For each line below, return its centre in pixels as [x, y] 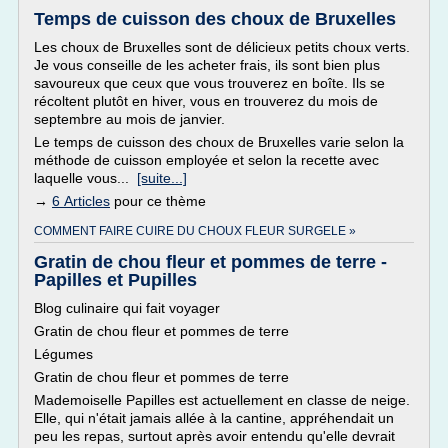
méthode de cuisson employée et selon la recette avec [206, 160]
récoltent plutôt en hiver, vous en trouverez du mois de [206, 101]
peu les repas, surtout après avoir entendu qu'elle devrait [214, 436]
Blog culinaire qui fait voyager [127, 308]
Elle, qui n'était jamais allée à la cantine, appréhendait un [214, 418]
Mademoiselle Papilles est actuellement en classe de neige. [222, 400]
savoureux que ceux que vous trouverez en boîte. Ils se [209, 83]
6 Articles [81, 201]
